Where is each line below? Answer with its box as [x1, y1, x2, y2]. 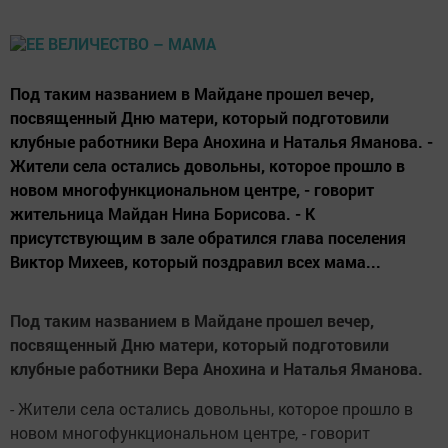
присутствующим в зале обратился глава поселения [10, 227, 406, 249]
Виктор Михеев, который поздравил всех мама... [10, 251, 381, 273]
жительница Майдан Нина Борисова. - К [10, 203, 315, 225]
